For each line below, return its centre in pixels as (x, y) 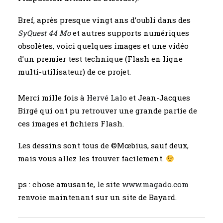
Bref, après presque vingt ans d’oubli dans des (104, 20)
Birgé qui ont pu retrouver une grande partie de (108, 111)
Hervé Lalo (108, 98)
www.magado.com (155, 184)
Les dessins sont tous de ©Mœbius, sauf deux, (103, 145)
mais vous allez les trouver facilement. (92, 158)
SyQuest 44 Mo (45, 33)
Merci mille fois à (52, 98)
